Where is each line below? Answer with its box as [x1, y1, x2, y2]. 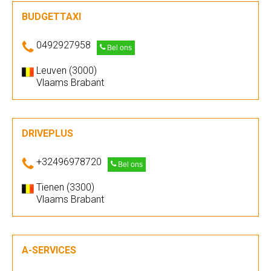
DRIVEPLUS [22, 128, 73, 139]
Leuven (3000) [36, 65, 97, 76]
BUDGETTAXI [22, 11, 81, 22]
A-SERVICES [22, 244, 76, 256]
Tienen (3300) [36, 181, 94, 193]
